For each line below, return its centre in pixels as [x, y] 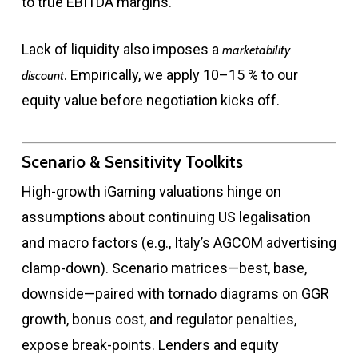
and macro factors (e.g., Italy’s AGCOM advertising [179, 242]
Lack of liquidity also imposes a [121, 49]
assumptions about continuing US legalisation [166, 217]
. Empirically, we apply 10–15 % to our [181, 74]
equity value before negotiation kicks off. [150, 100]
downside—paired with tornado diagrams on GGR [175, 293]
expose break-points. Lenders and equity [150, 344]
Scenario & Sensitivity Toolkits [132, 161]
